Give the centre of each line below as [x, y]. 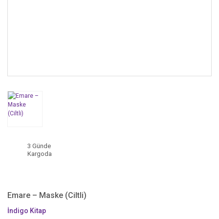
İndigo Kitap [27, 210]
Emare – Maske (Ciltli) [47, 195]
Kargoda [40, 154]
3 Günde [39, 146]
